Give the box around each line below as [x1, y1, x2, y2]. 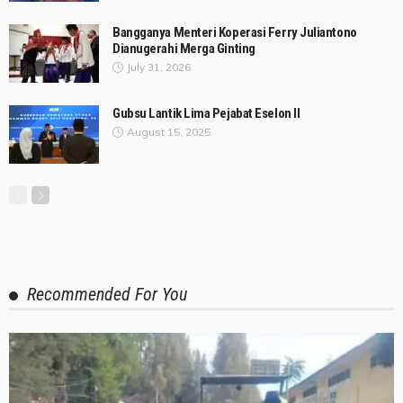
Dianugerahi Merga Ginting [112, 40, 258, 58]
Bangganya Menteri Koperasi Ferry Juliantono [112, 24, 357, 41]
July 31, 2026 [127, 60, 191, 75]
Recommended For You [27, 283, 187, 306]
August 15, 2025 [127, 125, 210, 139]
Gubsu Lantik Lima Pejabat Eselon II [112, 105, 300, 122]
